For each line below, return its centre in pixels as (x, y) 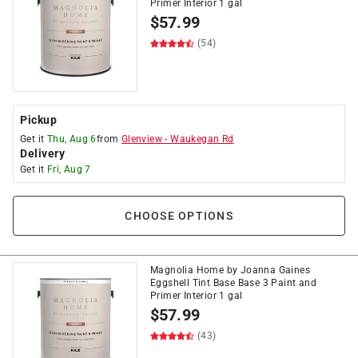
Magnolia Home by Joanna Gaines (230, 270)
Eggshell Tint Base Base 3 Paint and (233, 283)
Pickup (38, 120)
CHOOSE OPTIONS (179, 216)
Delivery (42, 153)
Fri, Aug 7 (69, 169)
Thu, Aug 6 (72, 139)
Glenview (142, 139)
